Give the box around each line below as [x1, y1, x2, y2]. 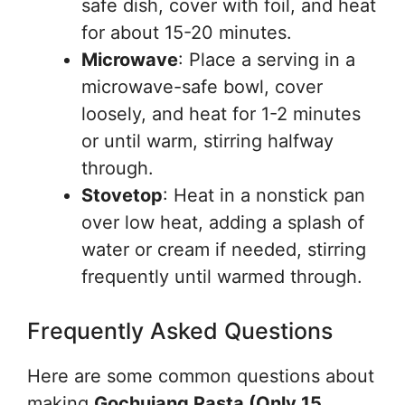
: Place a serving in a [178, 49, 355, 71]
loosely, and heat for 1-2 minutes [81, 103, 361, 126]
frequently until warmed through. [81, 266, 363, 288]
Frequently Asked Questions [27, 317, 333, 345]
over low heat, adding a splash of [81, 212, 364, 234]
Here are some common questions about [27, 365, 374, 388]
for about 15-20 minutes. [81, 22, 292, 44]
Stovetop [81, 184, 163, 207]
